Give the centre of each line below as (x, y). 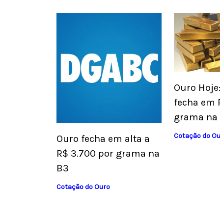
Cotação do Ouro (83, 187)
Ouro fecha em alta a (103, 138)
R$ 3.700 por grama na (108, 153)
